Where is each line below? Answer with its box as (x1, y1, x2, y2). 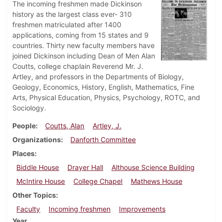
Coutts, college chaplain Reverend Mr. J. (12, 62, 143, 71)
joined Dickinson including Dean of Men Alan (12, 52, 155, 60)
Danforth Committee (70, 135, 136, 144)
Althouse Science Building (111, 163, 195, 172)
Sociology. (12, 104, 46, 112)
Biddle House (16, 163, 59, 172)
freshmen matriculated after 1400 (12, 20, 121, 29)
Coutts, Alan (45, 121, 85, 130)
